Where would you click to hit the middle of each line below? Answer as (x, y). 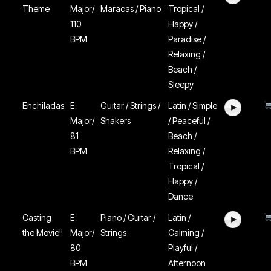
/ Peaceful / (189, 121)
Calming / (186, 233)
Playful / (183, 248)
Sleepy (181, 84)
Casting (37, 217)
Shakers (116, 121)
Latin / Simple (193, 106)
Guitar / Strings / (131, 106)
